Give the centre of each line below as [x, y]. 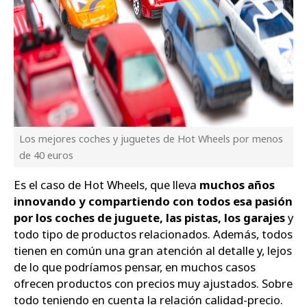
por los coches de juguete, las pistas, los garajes [149, 218]
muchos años [237, 185]
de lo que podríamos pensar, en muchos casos [135, 267]
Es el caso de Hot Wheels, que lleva [107, 185]
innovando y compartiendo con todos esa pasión [153, 201]
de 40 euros [46, 155]
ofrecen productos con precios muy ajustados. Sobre [153, 284]
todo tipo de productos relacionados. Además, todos [153, 234]
